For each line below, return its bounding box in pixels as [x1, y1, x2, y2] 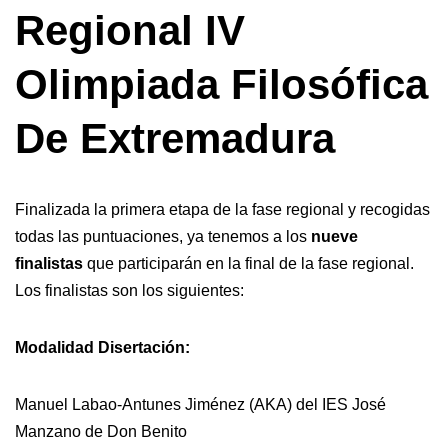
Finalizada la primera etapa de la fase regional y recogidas [15, 200, 430, 218]
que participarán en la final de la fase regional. [83, 254, 414, 272]
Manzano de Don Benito [15, 422, 187, 440]
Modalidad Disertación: [15, 338, 190, 356]
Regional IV [15, 6, 245, 54]
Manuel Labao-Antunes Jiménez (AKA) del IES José [15, 395, 386, 413]
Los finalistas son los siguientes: [15, 281, 244, 299]
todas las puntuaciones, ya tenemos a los [15, 227, 311, 245]
